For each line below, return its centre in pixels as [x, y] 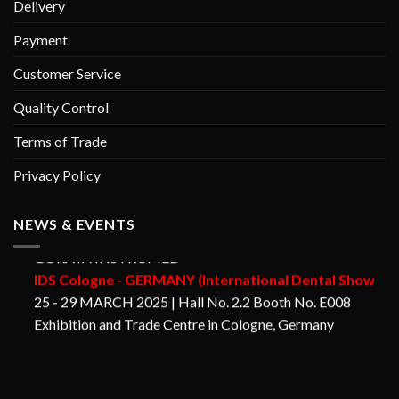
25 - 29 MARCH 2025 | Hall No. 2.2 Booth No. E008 [192, 288]
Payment [41, 40]
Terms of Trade [60, 142]
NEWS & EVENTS [74, 224]
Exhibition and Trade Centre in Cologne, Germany [184, 310]
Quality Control [61, 108]
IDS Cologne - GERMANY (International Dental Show [204, 265]
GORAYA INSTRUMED [107, 243]
